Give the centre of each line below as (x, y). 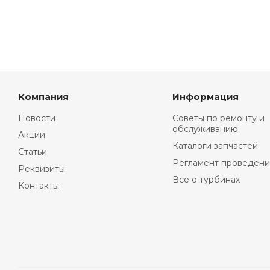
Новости (37, 118)
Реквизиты (42, 169)
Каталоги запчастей (215, 146)
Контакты (39, 186)
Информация (205, 97)
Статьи (33, 152)
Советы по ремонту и (218, 118)
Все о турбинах (206, 180)
